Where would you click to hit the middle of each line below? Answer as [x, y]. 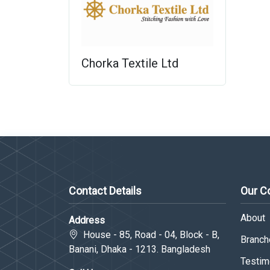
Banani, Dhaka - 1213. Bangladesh [140, 250]
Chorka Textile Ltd [130, 64]
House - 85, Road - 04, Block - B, [149, 235]
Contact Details [105, 191]
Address [87, 221]
